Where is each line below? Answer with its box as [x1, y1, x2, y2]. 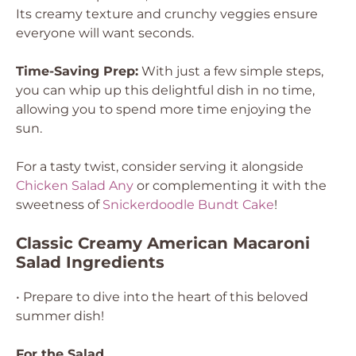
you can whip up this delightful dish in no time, [16, 83, 315, 98]
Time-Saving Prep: [16, 64, 138, 79]
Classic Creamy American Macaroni [16, 234, 310, 253]
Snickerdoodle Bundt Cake [103, 197, 274, 212]
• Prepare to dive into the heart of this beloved [16, 289, 308, 304]
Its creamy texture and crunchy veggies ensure [16, 6, 318, 21]
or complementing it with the [133, 178, 327, 193]
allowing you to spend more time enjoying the [16, 102, 311, 117]
